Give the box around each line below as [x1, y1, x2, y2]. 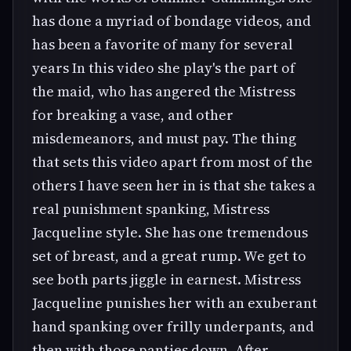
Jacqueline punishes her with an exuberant [32, 292, 317, 313]
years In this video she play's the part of [32, 57, 295, 78]
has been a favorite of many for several [32, 34, 293, 54]
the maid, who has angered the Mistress [32, 81, 295, 101]
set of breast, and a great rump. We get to [32, 245, 306, 266]
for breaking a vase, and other [32, 104, 233, 125]
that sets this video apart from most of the [32, 151, 313, 172]
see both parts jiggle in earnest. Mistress [32, 269, 301, 289]
